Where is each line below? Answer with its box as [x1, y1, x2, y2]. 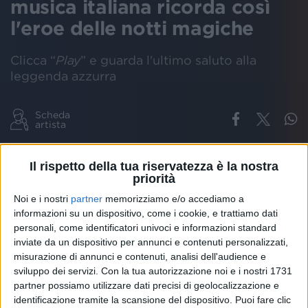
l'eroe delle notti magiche [10, 16, 254, 39]
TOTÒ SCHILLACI [10, 150, 76, 159]
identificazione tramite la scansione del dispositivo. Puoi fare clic [14, 294, 291, 305]
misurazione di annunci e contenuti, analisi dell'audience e [14, 250, 266, 262]
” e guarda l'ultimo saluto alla [80, 53, 256, 67]
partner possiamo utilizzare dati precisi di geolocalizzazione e [14, 279, 279, 291]
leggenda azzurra [10, 69, 116, 83]
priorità [133, 171, 175, 186]
